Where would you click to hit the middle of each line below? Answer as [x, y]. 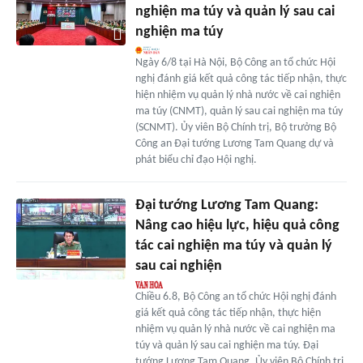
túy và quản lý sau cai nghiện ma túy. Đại [226, 345]
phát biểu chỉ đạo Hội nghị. [196, 160]
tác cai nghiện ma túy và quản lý [233, 246]
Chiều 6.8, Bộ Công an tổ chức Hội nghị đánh [235, 297]
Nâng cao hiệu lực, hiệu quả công [237, 225]
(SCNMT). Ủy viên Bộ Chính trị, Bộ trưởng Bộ [235, 127]
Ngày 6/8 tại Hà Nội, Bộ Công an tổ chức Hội [235, 62]
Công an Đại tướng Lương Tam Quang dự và [234, 143]
